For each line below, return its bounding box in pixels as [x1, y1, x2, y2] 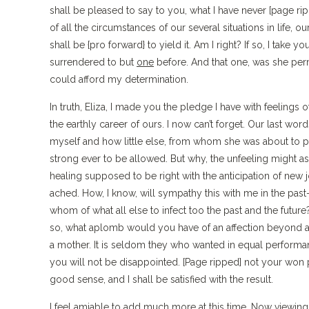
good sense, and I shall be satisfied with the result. [50, 274, 273, 285]
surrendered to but [50, 57, 137, 68]
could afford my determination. [50, 74, 188, 85]
